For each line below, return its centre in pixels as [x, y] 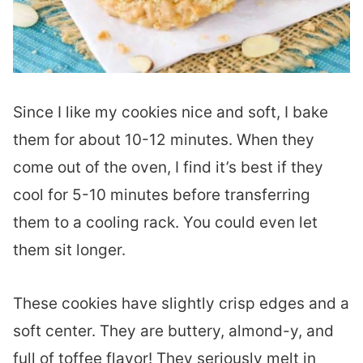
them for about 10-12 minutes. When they [164, 140]
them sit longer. [69, 250]
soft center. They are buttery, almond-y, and [173, 331]
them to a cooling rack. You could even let [165, 222]
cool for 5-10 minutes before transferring [162, 195]
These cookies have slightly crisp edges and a [181, 303]
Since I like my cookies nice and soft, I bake [171, 112]
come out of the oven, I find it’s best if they [168, 167]
